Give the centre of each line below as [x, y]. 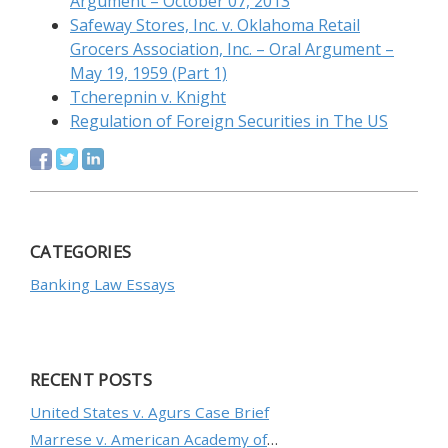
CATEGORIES [81, 252]
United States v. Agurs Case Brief [149, 412]
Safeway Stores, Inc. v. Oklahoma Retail [215, 25]
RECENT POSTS [91, 380]
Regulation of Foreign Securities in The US [229, 121]
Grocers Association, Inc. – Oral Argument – [232, 49]
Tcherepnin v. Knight [148, 97]
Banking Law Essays [102, 284]
